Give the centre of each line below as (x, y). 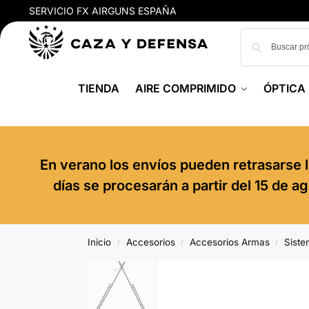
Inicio (100, 242)
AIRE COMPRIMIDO (185, 88)
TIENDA (99, 88)
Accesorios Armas (229, 242)
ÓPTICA (285, 88)
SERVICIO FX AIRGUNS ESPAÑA (102, 11)
